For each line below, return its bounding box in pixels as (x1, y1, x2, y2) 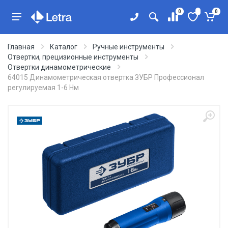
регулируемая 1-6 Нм (8, 83, 79, 92)
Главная (8, 43, 35, 51)
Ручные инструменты (93, 43, 164, 51)
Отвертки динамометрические (8, 63, 111, 71)
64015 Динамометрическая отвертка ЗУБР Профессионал (8, 73, 204, 81)
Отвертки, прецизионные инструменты (8, 53, 138, 61)
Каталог (50, 43, 77, 51)
